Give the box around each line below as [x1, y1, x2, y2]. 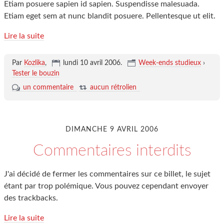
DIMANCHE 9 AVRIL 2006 [65, 126, 158, 133]
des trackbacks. [4, 194, 58, 202]
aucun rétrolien [89, 84, 136, 91]
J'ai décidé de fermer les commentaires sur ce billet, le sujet [4, 170, 210, 178]
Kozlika [23, 59, 45, 66]
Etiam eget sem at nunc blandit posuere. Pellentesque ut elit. [4, 12, 215, 20]
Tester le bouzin [11, 70, 59, 77]
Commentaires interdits [33, 142, 191, 158]
